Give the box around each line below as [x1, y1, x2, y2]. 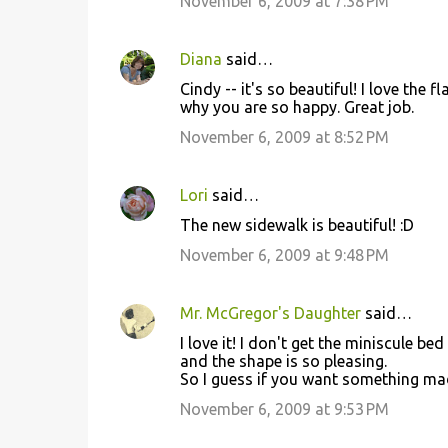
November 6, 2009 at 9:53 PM [179, 400, 389, 418]
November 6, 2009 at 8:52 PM [179, 128, 389, 146]
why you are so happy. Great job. [179, 98, 414, 116]
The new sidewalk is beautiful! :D [179, 216, 414, 234]
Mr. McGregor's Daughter [179, 304, 361, 322]
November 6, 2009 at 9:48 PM [179, 246, 389, 264]
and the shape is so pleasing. [179, 352, 387, 370]
